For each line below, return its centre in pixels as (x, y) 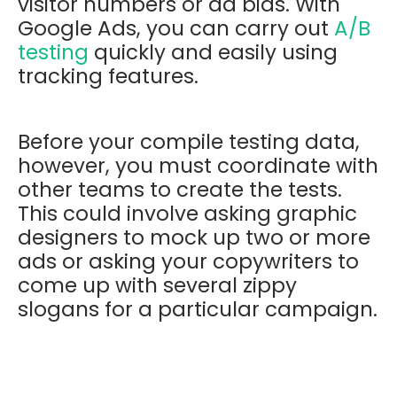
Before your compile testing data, (189, 141)
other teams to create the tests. (180, 189)
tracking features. (108, 76)
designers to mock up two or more (194, 237)
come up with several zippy (157, 285)
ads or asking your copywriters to (188, 261)
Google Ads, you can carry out (176, 28)
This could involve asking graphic (187, 213)
